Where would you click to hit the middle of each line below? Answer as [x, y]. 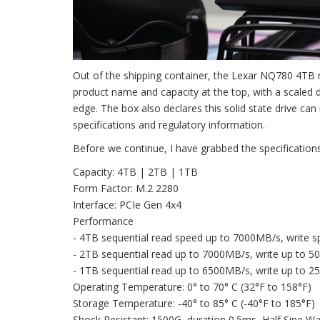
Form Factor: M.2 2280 [126, 188]
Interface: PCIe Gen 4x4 [127, 204]
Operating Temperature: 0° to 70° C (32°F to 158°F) [192, 286]
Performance [103, 221]
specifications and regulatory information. [169, 124]
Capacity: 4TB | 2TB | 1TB [135, 171]
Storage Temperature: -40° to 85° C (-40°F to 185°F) [194, 303]
